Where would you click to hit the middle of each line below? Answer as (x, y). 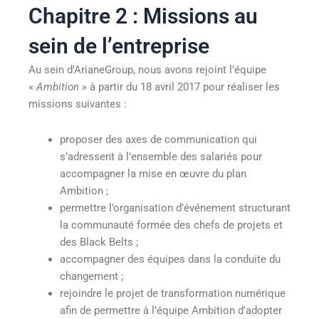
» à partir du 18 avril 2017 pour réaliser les (181, 87)
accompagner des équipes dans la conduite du (170, 259)
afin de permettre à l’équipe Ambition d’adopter (171, 310)
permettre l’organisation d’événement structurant (175, 208)
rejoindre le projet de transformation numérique (172, 293)
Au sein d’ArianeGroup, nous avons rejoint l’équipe (147, 70)
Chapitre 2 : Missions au (143, 16)
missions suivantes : (78, 104)
